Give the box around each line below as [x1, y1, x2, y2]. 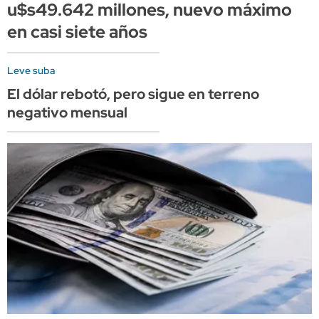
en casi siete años [7, 21, 147, 43]
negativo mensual [7, 103, 127, 122]
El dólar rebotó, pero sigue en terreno [7, 85, 259, 104]
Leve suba [7, 64, 55, 78]
